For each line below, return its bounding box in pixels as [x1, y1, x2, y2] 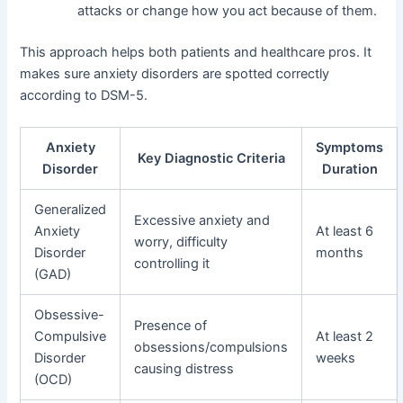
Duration [321, 161, 378, 178]
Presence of [134, 318, 208, 335]
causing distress [134, 361, 235, 378]
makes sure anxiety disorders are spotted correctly [20, 65, 330, 82]
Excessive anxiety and [134, 212, 271, 229]
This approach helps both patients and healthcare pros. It [20, 43, 372, 60]
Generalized [34, 201, 107, 219]
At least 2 [316, 328, 374, 345]
